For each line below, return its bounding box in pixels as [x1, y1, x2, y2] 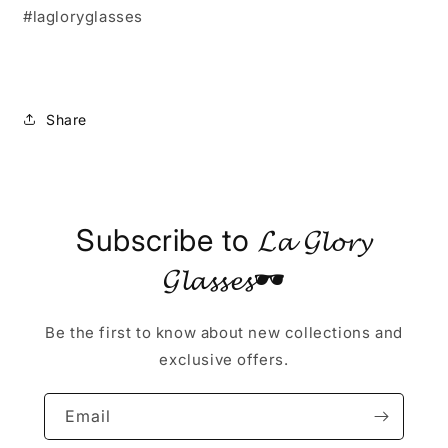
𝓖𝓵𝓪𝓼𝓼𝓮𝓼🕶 [162, 261, 286, 298]
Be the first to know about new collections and [45, 323, 403, 343]
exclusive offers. [159, 350, 289, 370]
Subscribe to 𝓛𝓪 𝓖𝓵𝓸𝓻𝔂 [76, 222, 372, 259]
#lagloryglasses [23, 7, 143, 27]
